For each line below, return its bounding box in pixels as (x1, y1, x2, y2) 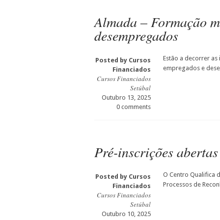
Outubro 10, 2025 (102, 210, 151, 218)
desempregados (94, 26, 178, 45)
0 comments (116, 103, 151, 110)
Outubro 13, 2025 (102, 94, 151, 101)
